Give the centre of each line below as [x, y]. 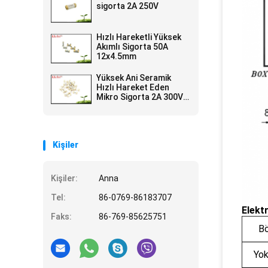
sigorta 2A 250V [127, 6]
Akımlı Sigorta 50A [132, 47]
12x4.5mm [116, 56]
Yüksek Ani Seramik [134, 78]
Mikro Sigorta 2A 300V [140, 97]
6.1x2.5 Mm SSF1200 [137, 106]
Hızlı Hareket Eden [133, 87]
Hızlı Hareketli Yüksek [139, 37]
